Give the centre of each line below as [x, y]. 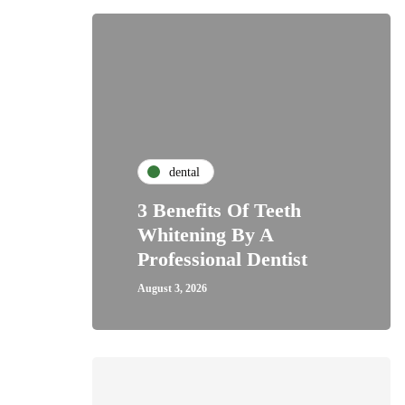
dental [184, 172]
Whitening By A [205, 235]
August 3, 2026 [172, 288]
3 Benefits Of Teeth [219, 210]
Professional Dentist [222, 259]
